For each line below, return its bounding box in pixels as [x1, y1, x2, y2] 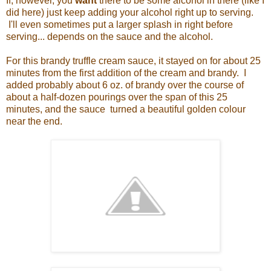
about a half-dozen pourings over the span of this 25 [6, 92, 227, 103]
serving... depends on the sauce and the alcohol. [6, 31, 213, 42]
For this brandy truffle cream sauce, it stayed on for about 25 [6, 56, 261, 67]
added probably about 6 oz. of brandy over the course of [6, 80, 244, 91]
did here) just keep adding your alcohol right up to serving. [6, 7, 253, 18]
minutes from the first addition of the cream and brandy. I [6, 68, 246, 79]
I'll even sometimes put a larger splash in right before [6, 19, 233, 30]
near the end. [6, 116, 62, 127]
